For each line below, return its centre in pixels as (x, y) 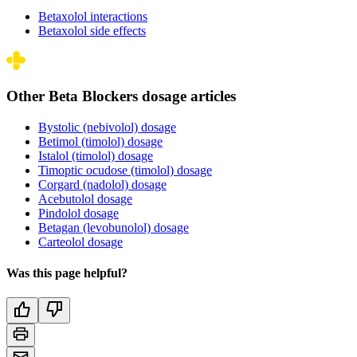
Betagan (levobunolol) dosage (114, 227)
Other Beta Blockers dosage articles (121, 96)
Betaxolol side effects (92, 30)
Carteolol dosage (80, 241)
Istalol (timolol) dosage (96, 155)
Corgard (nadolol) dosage (102, 184)
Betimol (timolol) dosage (100, 141)
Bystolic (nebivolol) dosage (107, 127)
